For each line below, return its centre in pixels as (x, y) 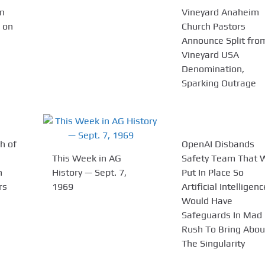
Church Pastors (213, 26)
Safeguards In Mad (222, 215)
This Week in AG (87, 158)
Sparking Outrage (219, 83)
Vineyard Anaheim (220, 12)
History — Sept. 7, (90, 172)
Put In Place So (212, 172)
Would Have (207, 201)
